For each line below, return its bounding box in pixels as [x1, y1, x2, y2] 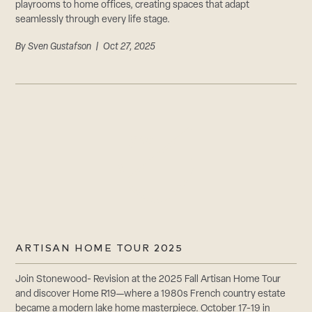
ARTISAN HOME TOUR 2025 [15, 242, 183, 254]
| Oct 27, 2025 [91, 42, 156, 53]
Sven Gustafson [28, 42, 92, 53]
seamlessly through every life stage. [15, 15, 171, 26]
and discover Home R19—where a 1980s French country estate [15, 288, 286, 299]
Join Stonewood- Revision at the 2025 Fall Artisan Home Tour [15, 274, 281, 285]
